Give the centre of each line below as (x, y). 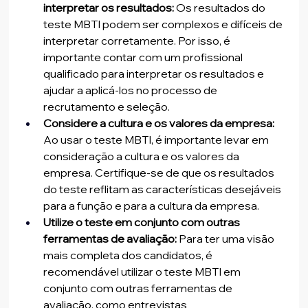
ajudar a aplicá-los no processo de (132, 90)
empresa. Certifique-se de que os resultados (160, 173)
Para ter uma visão (227, 239)
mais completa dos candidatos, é (129, 255)
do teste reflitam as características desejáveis (164, 189)
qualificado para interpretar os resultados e (155, 74)
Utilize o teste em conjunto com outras (143, 222)
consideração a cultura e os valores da (143, 156)
